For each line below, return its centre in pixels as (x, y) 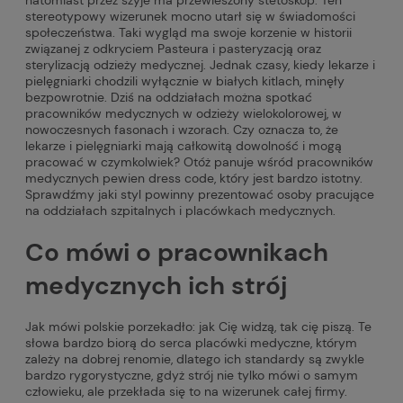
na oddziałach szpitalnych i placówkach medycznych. (180, 210)
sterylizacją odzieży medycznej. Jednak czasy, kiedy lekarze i (200, 64)
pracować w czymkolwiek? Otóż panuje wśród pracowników (199, 161)
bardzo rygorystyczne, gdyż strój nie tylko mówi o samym (192, 376)
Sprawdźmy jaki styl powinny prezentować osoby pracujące (200, 194)
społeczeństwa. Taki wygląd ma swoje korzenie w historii (188, 32)
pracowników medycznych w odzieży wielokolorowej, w (184, 113)
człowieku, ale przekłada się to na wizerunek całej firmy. (186, 392)
